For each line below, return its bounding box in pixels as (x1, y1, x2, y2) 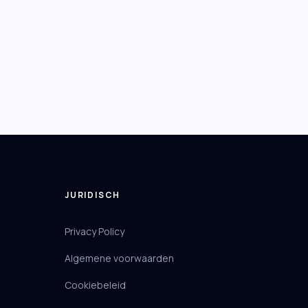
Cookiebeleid (65, 278, 126, 292)
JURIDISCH (65, 189, 121, 201)
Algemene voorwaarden (65, 252, 174, 265)
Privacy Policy (65, 225, 124, 239)
